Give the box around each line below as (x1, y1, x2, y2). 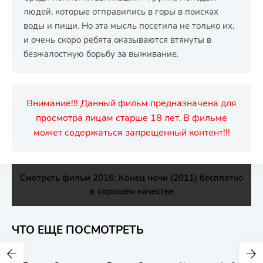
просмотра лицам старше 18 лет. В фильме (36, 112, 227, 124)
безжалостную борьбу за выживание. (23, 48, 178, 60)
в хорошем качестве (89, 186, 174, 197)
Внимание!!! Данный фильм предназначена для (26, 97, 237, 110)
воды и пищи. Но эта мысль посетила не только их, (23, 20, 234, 32)
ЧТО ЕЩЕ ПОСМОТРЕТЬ (12, 222, 144, 238)
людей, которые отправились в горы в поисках (23, 6, 218, 18)
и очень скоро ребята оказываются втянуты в (23, 34, 211, 46)
